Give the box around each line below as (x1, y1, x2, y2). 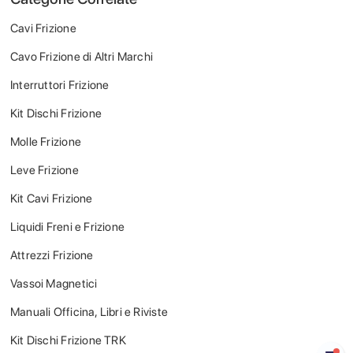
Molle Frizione (10, 135, 81, 149)
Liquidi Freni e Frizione (10, 220, 125, 234)
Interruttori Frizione (10, 78, 110, 92)
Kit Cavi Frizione (10, 191, 93, 206)
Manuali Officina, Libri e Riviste (10, 305, 168, 319)
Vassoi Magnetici (10, 277, 98, 291)
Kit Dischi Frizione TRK (10, 333, 126, 347)
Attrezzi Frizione (10, 248, 94, 262)
